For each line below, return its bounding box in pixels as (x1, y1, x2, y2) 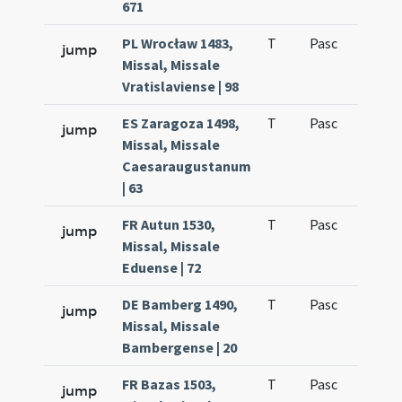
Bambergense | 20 (122, 338, 238, 356)
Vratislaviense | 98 (122, 77, 240, 95)
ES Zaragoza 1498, (122, 114, 240, 132)
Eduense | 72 (122, 258, 202, 276)
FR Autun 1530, (122, 215, 216, 233)
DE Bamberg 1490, (122, 295, 239, 313)
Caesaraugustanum (122, 157, 252, 175)
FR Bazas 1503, (122, 375, 217, 393)
